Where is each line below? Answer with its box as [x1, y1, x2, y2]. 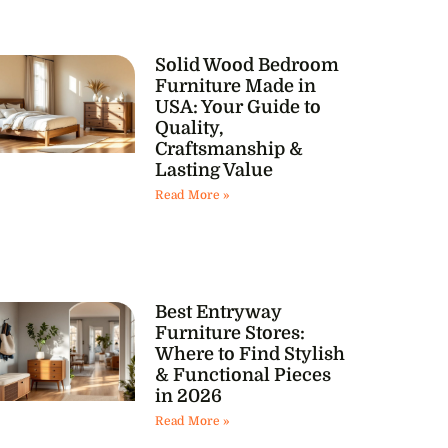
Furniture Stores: [154, 323, 305, 344]
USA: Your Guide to [154, 96, 321, 117]
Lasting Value [154, 159, 273, 180]
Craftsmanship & [154, 138, 303, 159]
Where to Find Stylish [154, 344, 345, 365]
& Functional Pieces [154, 365, 331, 386]
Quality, [154, 117, 224, 138]
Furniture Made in [154, 75, 316, 96]
